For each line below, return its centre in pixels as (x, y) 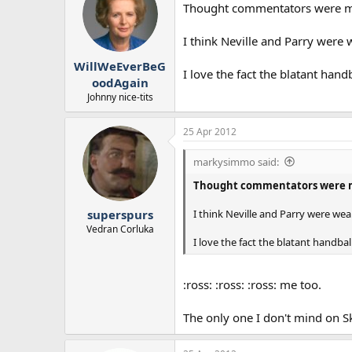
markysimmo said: (236, 161)
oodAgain (120, 82)
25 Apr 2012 (210, 131)
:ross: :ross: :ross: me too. (252, 285)
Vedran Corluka (120, 229)
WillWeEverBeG (120, 66)
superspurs (120, 215)
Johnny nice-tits (120, 97)
